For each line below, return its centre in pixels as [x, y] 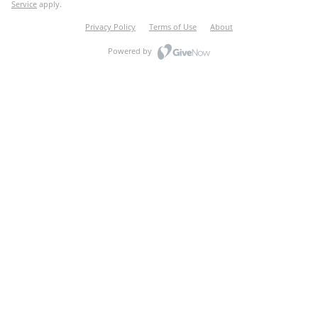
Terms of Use [173, 27]
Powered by [131, 50]
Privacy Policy [110, 27]
